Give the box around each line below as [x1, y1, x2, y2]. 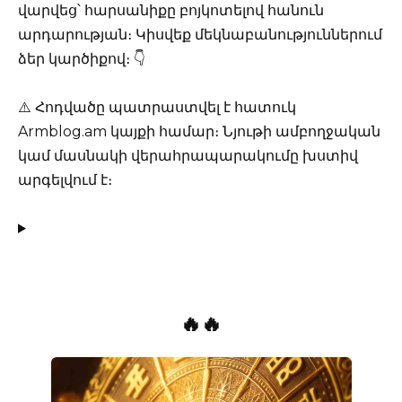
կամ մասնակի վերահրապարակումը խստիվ [18, 146, 358, 164]
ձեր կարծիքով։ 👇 [18, 49, 145, 67]
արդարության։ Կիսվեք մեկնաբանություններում [18, 25, 382, 43]
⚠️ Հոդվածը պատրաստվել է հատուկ [18, 98, 296, 116]
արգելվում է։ [18, 170, 112, 188]
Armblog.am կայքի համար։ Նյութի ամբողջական [18, 122, 380, 140]
